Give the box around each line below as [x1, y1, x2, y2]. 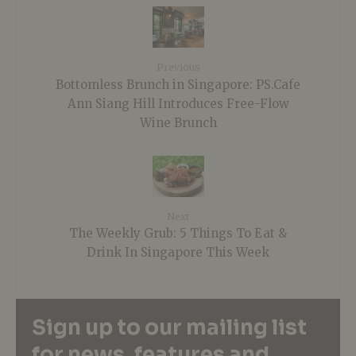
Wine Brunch [139, 114, 217, 130]
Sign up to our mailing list [32, 314, 307, 341]
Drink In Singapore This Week [87, 244, 269, 260]
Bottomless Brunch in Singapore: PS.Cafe [56, 76, 300, 92]
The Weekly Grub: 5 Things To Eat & [69, 225, 287, 241]
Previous [156, 61, 200, 74]
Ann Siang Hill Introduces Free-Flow [67, 95, 289, 111]
